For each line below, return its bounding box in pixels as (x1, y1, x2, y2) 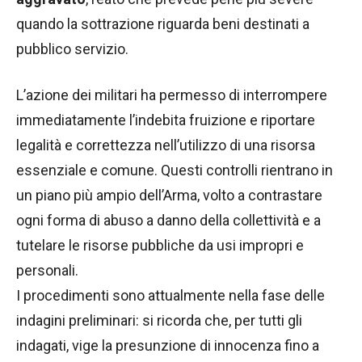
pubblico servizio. (16, 40, 128, 58)
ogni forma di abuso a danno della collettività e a (16, 212, 321, 229)
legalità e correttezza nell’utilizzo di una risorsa (16, 137, 315, 154)
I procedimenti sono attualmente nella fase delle (16, 287, 325, 305)
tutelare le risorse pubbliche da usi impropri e (16, 237, 304, 255)
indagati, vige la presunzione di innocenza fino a (16, 337, 319, 355)
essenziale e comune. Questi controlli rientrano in (16, 162, 333, 179)
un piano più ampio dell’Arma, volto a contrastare (16, 187, 322, 204)
